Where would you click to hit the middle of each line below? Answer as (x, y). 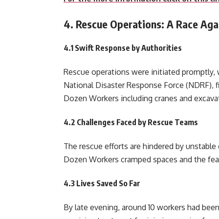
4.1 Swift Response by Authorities (123, 48)
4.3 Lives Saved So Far (102, 183)
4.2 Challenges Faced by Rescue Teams (131, 122)
